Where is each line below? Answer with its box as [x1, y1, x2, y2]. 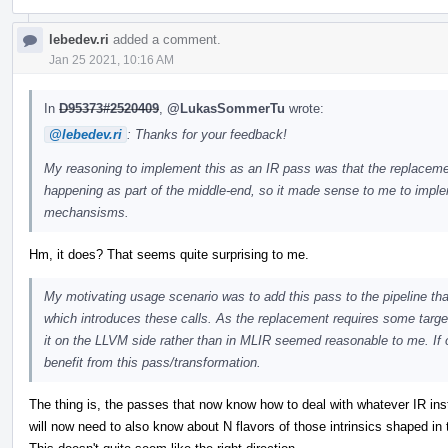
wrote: [285, 100, 324, 116]
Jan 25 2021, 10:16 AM [49, 52, 174, 67]
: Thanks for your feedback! [127, 126, 287, 142]
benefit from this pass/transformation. [44, 354, 261, 370]
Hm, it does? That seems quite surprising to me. [29, 246, 309, 262]
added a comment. [109, 31, 221, 47]
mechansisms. [44, 204, 129, 220]
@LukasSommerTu [167, 100, 285, 116]
